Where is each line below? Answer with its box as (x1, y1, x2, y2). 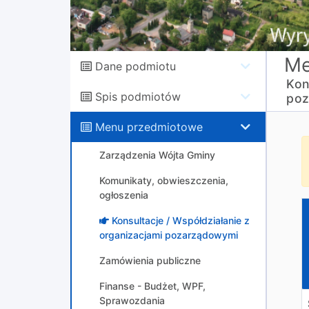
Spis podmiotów (95, 90, 181, 103)
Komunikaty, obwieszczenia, (99, 175, 228, 186)
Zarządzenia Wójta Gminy (99, 149, 215, 161)
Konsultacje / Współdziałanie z (112, 215, 250, 226)
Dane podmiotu (95, 59, 176, 73)
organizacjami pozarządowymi (99, 229, 238, 241)
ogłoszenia (99, 189, 148, 201)
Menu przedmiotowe (95, 120, 203, 134)
